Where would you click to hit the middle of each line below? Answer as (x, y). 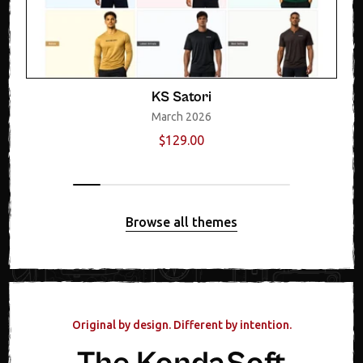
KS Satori (181, 97)
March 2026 (181, 117)
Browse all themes (181, 222)
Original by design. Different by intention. (181, 325)
